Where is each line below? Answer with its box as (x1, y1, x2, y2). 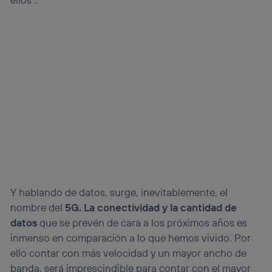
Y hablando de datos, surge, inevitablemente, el (10, 186, 228, 199)
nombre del (10, 201, 66, 214)
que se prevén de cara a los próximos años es (37, 216, 248, 229)
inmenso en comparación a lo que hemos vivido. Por (10, 231, 251, 245)
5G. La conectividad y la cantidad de (65, 201, 237, 214)
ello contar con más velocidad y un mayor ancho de (10, 246, 247, 260)
